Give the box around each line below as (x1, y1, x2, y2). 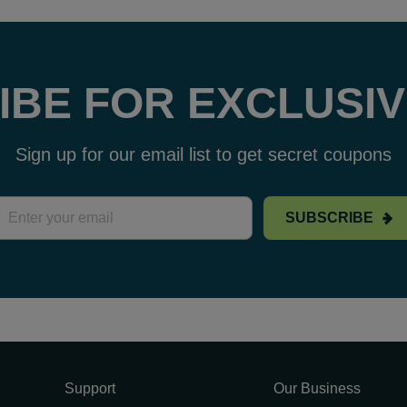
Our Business (273, 381, 361, 396)
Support (65, 381, 115, 396)
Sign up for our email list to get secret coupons (15, 144, 392, 164)
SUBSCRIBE (284, 209, 373, 225)
